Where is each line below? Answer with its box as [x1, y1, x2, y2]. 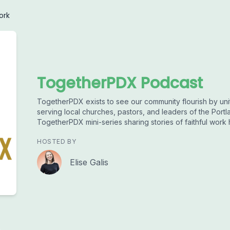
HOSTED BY [37, 138, 76, 145]
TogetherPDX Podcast [37, 72, 203, 94]
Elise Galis [70, 157, 108, 167]
